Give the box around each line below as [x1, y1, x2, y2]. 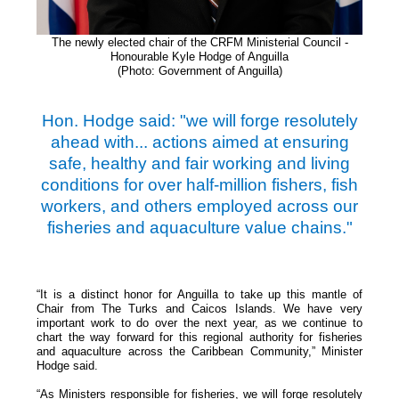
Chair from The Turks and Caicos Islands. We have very [37, 301, 362, 315]
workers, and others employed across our [41, 196, 358, 216]
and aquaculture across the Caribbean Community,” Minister [37, 344, 362, 358]
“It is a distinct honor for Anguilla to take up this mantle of [37, 287, 362, 301]
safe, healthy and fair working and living [49, 153, 350, 173]
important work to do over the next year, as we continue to [37, 315, 362, 330]
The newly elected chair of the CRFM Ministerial [51, 35, 303, 49]
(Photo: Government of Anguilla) [117, 63, 282, 77]
